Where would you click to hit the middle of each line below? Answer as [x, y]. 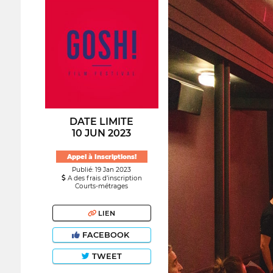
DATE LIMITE [102, 121]
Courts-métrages [102, 186]
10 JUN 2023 [102, 133]
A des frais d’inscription [104, 179]
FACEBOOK [105, 235]
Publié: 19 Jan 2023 [102, 170]
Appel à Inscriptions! [101, 157]
